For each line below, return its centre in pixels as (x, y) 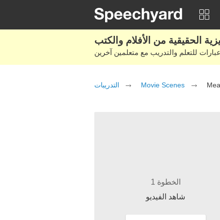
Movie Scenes (163, 85)
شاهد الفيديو (165, 197)
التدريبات (107, 85)
